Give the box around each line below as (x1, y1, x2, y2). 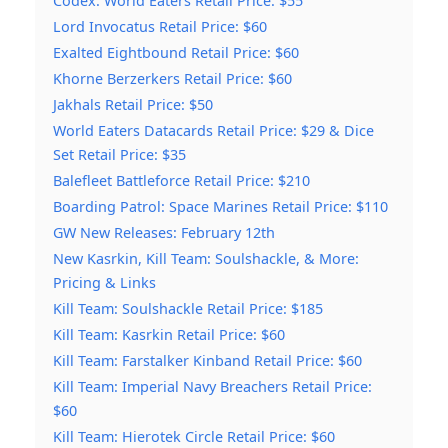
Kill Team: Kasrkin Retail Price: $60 (53, 325, 285, 345)
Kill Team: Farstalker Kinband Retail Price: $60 (53, 351, 362, 371)
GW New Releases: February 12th (53, 223, 275, 243)
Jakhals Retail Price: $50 (53, 95, 213, 115)
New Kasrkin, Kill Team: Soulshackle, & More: (53, 249, 359, 269)
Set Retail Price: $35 (53, 145, 186, 165)
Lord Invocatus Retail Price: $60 (53, 17, 267, 37)
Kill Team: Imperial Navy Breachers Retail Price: (53, 377, 372, 397)
